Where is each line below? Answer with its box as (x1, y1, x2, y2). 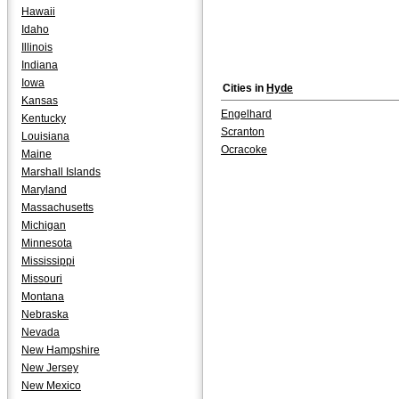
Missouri (21, 273, 62, 285)
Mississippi (21, 255, 75, 267)
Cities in (223, 82, 266, 94)
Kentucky (21, 112, 66, 125)
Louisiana (21, 130, 69, 142)
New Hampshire (21, 344, 100, 356)
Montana (21, 290, 64, 303)
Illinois (21, 41, 53, 53)
